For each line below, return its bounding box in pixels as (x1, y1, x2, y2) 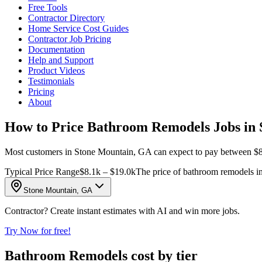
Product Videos (28, 65, 85, 75)
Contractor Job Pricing (28, 34, 111, 44)
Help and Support (28, 55, 94, 65)
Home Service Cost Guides (28, 23, 129, 33)
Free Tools (28, 2, 67, 12)
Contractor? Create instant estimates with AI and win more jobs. (5, 205, 240, 216)
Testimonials (28, 76, 74, 86)
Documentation (28, 44, 85, 54)
